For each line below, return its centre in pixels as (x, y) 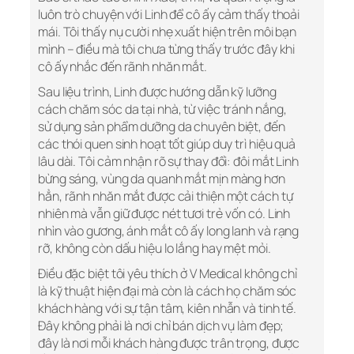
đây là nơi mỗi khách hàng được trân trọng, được (169, 343)
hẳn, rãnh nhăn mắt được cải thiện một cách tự (166, 196)
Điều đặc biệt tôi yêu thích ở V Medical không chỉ (168, 274)
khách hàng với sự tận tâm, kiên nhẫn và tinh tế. (168, 309)
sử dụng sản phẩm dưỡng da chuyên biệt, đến (162, 127)
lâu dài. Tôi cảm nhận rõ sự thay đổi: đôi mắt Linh (168, 162)
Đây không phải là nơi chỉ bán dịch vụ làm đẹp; (161, 326)
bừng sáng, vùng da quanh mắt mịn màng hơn (162, 179)
